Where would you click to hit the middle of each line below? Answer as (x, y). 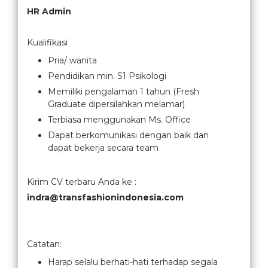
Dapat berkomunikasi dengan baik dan (128, 135)
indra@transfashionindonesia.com (105, 197)
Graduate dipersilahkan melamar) (116, 104)
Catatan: (44, 244)
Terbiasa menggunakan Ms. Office (119, 120)
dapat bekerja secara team (103, 148)
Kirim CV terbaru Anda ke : (82, 182)
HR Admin (49, 11)
